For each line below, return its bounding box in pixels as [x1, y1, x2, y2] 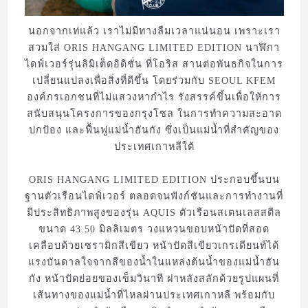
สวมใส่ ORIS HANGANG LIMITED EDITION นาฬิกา [28, 41, 280, 53]
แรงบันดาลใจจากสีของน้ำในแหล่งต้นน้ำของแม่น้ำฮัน [28, 256, 280, 267]
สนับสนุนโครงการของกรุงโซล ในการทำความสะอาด [26, 107, 282, 119]
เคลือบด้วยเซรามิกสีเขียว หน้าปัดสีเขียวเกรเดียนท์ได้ [29, 239, 279, 251]
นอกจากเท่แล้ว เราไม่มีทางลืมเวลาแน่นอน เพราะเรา [27, 25, 280, 36]
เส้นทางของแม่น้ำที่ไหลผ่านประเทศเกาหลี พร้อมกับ [33, 289, 275, 300]
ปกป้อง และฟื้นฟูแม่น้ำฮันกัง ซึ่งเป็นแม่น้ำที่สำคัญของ [29, 124, 279, 135]
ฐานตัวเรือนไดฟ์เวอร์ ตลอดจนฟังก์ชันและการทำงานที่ [25, 190, 283, 201]
